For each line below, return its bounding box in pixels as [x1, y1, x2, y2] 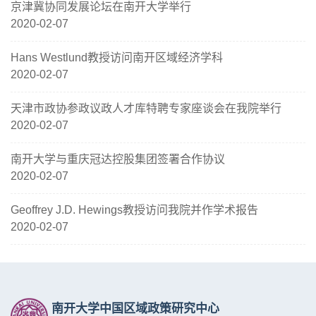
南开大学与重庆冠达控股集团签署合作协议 [11, 153, 225, 166]
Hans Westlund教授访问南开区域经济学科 [11, 51, 223, 64]
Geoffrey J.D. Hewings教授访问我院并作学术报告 [11, 204, 258, 217]
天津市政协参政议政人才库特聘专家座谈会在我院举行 [11, 102, 281, 115]
